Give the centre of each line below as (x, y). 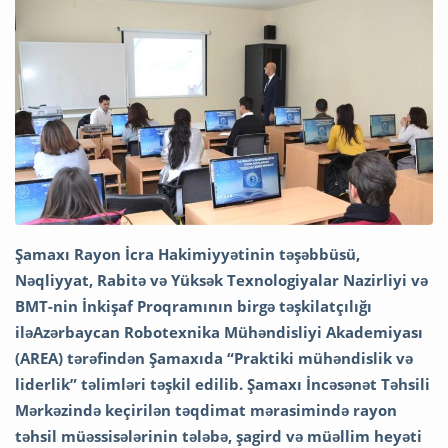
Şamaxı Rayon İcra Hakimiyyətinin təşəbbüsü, (187, 253)
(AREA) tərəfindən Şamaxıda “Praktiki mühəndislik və (214, 357)
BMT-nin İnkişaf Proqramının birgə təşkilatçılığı (193, 305)
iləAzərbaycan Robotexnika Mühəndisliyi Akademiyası (219, 331)
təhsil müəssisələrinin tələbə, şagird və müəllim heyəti (218, 435)
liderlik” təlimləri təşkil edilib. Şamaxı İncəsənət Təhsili (222, 383)
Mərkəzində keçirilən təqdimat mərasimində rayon (206, 409)
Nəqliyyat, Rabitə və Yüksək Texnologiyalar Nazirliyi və (221, 279)
